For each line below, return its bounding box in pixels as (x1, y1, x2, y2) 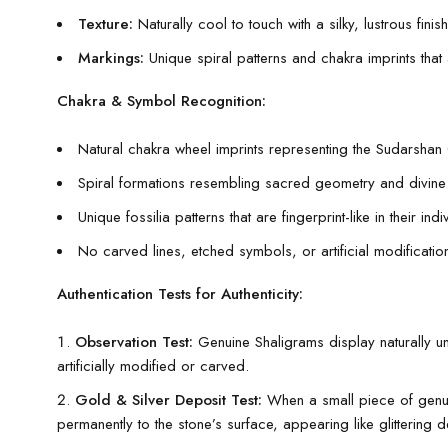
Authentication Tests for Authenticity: (57, 282, 303, 305)
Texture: (78, 12, 133, 35)
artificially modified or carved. (57, 354, 249, 377)
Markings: (78, 46, 144, 69)
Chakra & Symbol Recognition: (57, 89, 266, 112)
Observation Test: (75, 330, 193, 353)
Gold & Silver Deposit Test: (75, 388, 262, 411)
